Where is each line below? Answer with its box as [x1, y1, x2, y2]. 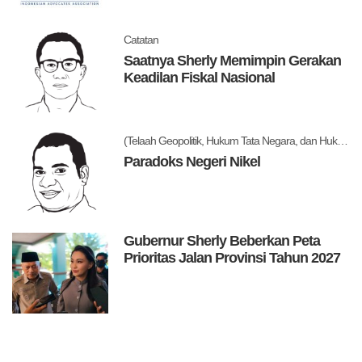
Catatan [124, 33, 159, 47]
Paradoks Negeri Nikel [124, 153, 261, 170]
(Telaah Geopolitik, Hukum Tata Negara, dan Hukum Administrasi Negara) [337, 133, 349, 147]
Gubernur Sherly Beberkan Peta [124, 233, 321, 250]
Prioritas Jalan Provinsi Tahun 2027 [124, 250, 341, 267]
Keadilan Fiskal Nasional [124, 69, 276, 86]
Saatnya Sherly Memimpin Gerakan [124, 53, 342, 69]
